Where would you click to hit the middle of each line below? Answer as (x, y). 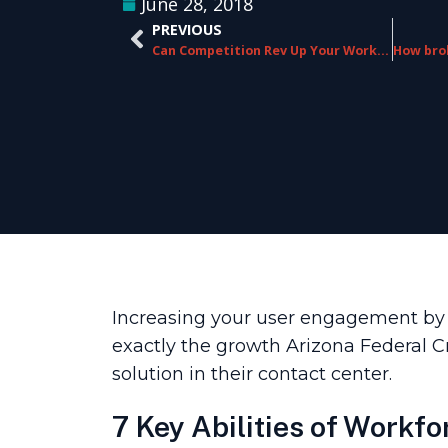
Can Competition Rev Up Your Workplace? (383, 50)
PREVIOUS (187, 29)
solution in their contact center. (252, 374)
